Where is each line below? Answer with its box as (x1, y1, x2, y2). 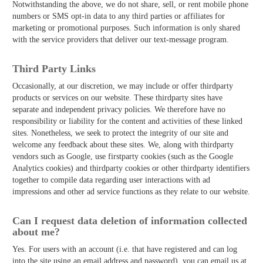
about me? (12, 225, 60, 238)
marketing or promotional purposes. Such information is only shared (12, 23, 240, 32)
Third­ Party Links (12, 62, 96, 75)
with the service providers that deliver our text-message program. (12, 35, 229, 44)
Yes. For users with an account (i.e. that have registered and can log (12, 244, 237, 254)
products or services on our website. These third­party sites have (12, 93, 222, 102)
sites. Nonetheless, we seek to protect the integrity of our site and (12, 128, 228, 137)
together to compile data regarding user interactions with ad (12, 175, 210, 184)
